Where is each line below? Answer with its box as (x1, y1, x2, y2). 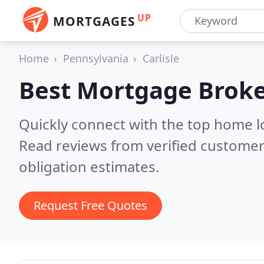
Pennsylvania (63, 51, 128, 65)
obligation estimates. (19, 157, 159, 176)
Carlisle (143, 51, 179, 65)
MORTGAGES (53, 13, 135, 29)
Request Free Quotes (34, 197, 147, 213)
